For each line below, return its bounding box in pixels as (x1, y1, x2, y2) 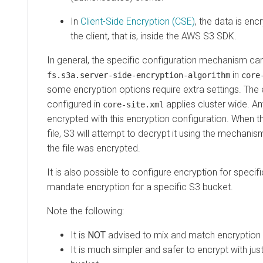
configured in (47, 98, 103, 110)
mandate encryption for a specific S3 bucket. (47, 181, 233, 193)
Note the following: (47, 205, 124, 217)
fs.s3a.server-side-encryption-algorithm (47, 70, 230, 80)
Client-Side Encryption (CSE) (80, 15, 195, 27)
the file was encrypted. (47, 142, 140, 154)
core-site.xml (103, 99, 164, 109)
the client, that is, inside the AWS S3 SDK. (70, 30, 237, 42)
